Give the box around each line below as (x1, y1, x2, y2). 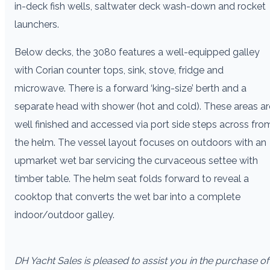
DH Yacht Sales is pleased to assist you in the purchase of (14, 254, 269, 266)
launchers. (14, 18, 59, 30)
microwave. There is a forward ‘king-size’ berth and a (14, 82, 246, 94)
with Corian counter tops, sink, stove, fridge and (14, 64, 224, 76)
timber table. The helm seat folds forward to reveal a (14, 172, 249, 184)
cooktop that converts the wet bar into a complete (14, 190, 240, 202)
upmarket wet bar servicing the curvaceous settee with (14, 154, 258, 166)
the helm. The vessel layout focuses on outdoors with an (14, 136, 266, 148)
